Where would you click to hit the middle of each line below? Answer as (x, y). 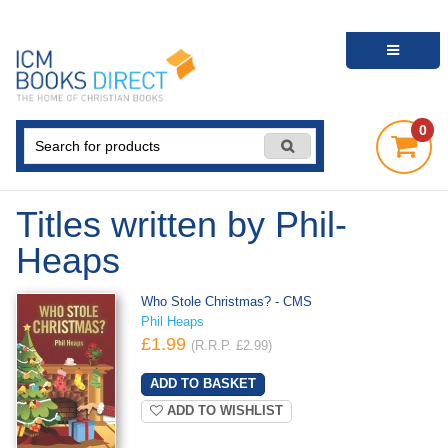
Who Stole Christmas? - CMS (226, 302)
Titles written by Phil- (181, 224)
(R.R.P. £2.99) (231, 346)
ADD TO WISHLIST (222, 410)
